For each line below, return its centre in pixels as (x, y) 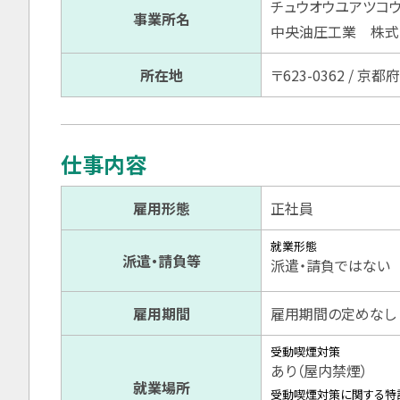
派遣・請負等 (161, 261)
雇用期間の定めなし (333, 314)
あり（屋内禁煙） (319, 371)
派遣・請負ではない (330, 266)
